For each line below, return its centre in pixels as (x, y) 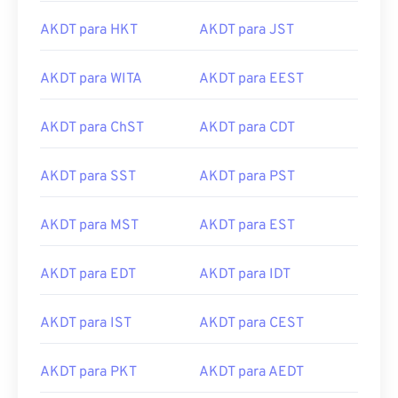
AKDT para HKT (89, 30)
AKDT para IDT (245, 275)
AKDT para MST (89, 226)
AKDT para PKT (88, 372)
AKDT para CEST (251, 323)
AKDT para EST (247, 226)
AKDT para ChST (92, 128)
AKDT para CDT (247, 128)
